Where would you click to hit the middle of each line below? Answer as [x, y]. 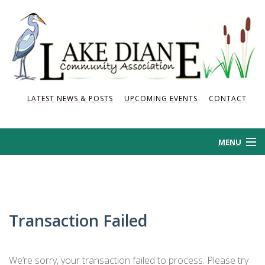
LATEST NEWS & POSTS [70, 98]
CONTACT [228, 98]
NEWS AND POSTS [59, 237]
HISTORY [37, 207]
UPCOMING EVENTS [161, 98]
